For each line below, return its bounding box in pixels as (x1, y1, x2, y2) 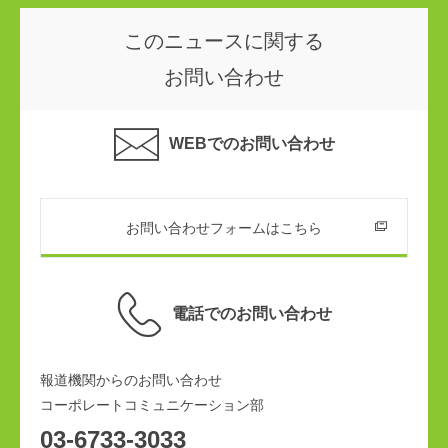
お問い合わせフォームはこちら (126, 220, 322, 236)
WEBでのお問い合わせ (168, 135, 335, 152)
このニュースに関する (124, 30, 324, 52)
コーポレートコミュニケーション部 (40, 397, 264, 413)
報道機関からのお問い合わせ (40, 372, 222, 388)
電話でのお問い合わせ (171, 305, 332, 322)
